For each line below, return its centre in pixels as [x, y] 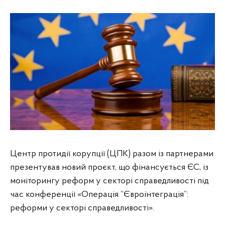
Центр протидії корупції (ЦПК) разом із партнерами [112, 154]
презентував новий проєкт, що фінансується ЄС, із [109, 167]
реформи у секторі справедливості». [82, 208]
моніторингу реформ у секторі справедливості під [109, 181]
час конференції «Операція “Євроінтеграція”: [99, 194]
